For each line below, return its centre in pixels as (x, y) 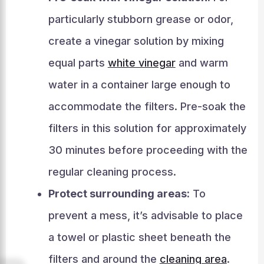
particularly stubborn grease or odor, (141, 19)
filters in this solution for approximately (147, 128)
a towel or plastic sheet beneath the (139, 237)
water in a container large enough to (139, 85)
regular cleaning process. (112, 172)
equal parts (78, 63)
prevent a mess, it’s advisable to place (145, 215)
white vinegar (141, 63)
